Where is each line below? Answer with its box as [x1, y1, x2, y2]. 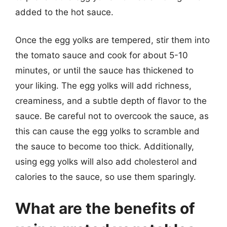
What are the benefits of [15, 199, 195, 217]
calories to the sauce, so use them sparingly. [15, 172, 196, 182]
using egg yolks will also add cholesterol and [15, 157, 197, 167]
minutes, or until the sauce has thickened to [15, 65, 194, 75]
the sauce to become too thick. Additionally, [15, 141, 194, 152]
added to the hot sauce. [15, 7, 113, 17]
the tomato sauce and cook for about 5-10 [15, 50, 188, 60]
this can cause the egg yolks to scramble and [15, 126, 200, 136]
